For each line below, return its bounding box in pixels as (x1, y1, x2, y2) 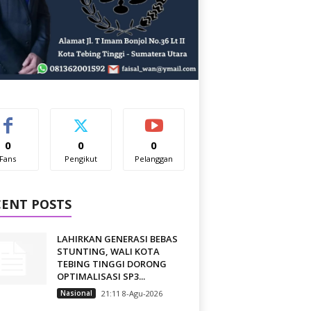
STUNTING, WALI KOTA (56, 245, 160, 258)
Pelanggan (135, 153, 174, 164)
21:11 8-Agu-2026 (101, 288, 162, 299)
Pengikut (64, 153, 97, 164)
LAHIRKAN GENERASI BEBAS (56, 233, 178, 245)
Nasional (60, 288, 92, 298)
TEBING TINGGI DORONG (56, 258, 167, 270)
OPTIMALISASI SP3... (56, 270, 145, 283)
